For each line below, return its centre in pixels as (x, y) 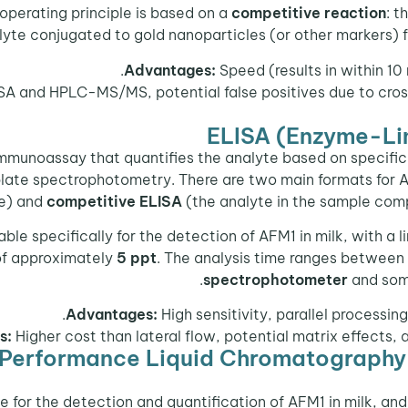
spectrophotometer (277, 280)
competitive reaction (309, 13)
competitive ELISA (114, 201)
